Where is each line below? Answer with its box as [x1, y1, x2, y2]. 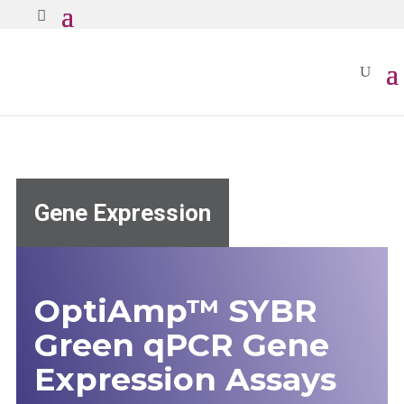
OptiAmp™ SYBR [33, 291, 317, 330]
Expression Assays [33, 360, 336, 399]
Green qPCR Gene [33, 326, 329, 364]
